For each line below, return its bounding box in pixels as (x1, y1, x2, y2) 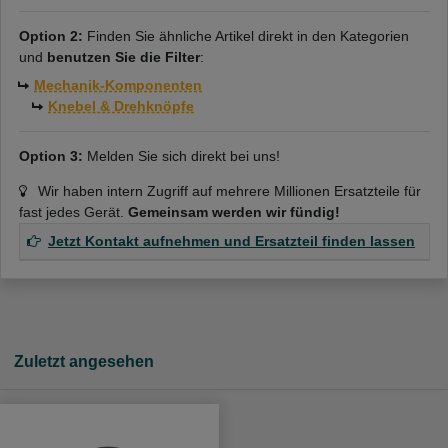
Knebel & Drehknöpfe (48, 97, 194, 114)
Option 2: (18, 27, 87, 44)
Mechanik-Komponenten (34, 76, 202, 93)
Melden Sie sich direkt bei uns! (82, 147, 280, 164)
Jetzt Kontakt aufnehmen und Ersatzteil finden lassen (48, 232, 415, 249)
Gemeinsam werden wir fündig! (127, 203, 340, 220)
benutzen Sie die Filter (46, 48, 200, 65)
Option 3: (18, 147, 83, 164)
